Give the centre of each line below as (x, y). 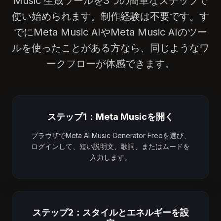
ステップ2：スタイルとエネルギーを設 (110, 212)
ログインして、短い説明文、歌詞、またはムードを (110, 146)
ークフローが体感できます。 (110, 63)
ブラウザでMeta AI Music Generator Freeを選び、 (110, 135)
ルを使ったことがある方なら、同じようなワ (110, 48)
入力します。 (110, 157)
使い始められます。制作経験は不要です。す (110, 16)
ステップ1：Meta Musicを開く (110, 116)
